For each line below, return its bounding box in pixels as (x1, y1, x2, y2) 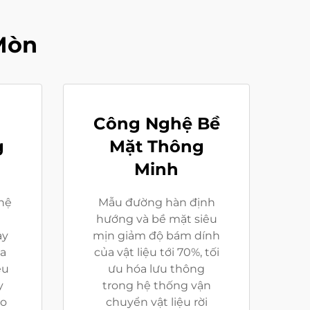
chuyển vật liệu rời (105, 295, 208, 309)
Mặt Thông (109, 136, 204, 156)
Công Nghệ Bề (93, 113, 220, 134)
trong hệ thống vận (102, 278, 211, 292)
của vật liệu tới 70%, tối (93, 245, 219, 259)
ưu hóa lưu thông (108, 262, 205, 275)
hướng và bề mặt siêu (95, 212, 217, 226)
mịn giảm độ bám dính (93, 228, 220, 242)
